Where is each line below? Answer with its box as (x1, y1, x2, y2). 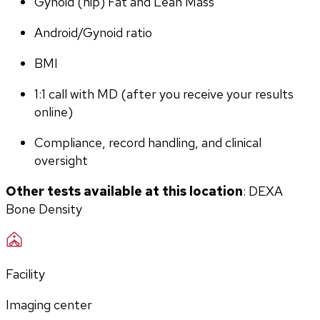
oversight (34, 152, 88, 169)
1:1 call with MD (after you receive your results (34, 86, 294, 102)
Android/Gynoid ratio (34, 24, 152, 41)
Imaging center (6, 296, 92, 313)
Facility (6, 266, 45, 282)
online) (34, 104, 73, 120)
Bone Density (6, 201, 82, 217)
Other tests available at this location (6, 183, 243, 199)
